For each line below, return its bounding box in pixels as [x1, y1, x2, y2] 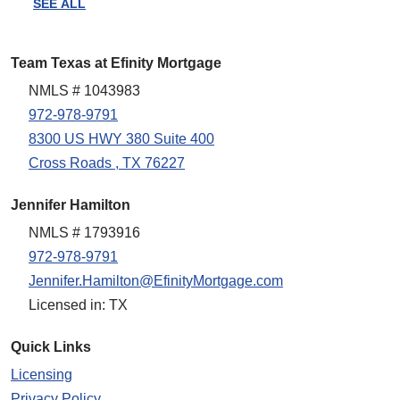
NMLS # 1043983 [29, 82, 140, 98]
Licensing [11, 366, 72, 382]
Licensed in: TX [29, 296, 128, 312]
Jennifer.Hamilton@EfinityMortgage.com [29, 272, 283, 288]
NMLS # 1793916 [29, 224, 140, 240]
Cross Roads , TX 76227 [29, 154, 185, 171]
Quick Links [11, 338, 91, 354]
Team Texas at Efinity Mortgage [11, 54, 221, 71]
